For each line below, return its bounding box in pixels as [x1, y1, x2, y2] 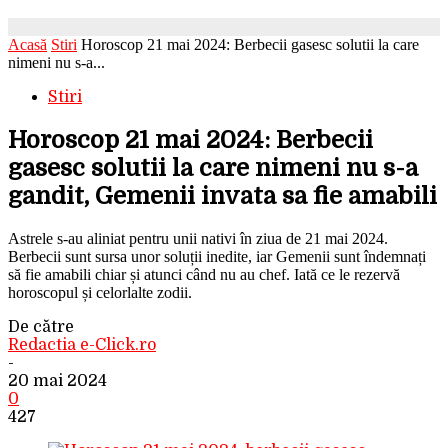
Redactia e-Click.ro [8, 335, 156, 354]
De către [8, 317, 74, 336]
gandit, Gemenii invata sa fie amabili [8, 181, 437, 210]
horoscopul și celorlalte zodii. [8, 283, 192, 301]
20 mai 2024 [8, 371, 107, 390]
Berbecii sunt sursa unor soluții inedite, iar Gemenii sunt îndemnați [8, 247, 426, 265]
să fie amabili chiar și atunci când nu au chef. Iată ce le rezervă [8, 265, 400, 283]
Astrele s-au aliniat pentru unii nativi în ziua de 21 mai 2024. [8, 229, 388, 247]
